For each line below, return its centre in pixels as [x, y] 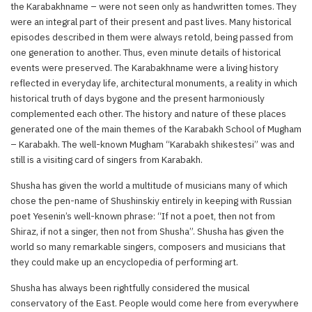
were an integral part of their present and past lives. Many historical [151, 21]
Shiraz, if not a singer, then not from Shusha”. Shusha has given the [147, 231]
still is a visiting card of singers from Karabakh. [107, 159]
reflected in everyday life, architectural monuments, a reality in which [154, 83]
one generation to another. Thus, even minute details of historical [146, 52]
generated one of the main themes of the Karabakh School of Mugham [156, 128]
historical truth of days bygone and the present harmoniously [138, 98]
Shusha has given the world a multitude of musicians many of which [149, 185]
